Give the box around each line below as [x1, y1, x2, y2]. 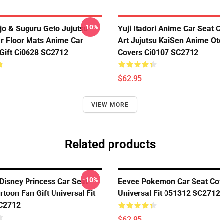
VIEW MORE [91, 101, 129, 108]
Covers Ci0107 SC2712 [118, 48, 198, 57]
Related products [64, 137, 156, 151]
